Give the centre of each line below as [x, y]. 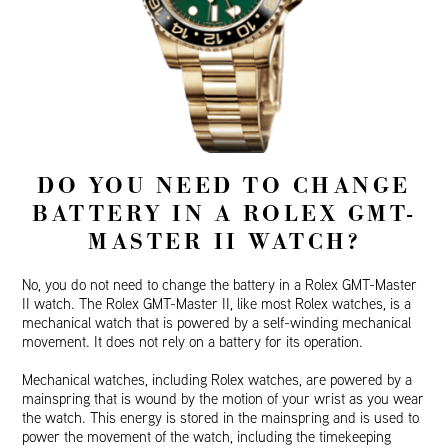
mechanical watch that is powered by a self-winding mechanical [217, 323]
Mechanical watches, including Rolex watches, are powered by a [217, 380]
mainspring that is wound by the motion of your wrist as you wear [223, 399]
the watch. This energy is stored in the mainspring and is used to [221, 418]
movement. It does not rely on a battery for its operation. [193, 342]
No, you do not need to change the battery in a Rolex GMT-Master [220, 285]
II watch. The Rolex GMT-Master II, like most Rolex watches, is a [217, 304]
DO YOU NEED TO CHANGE [224, 186]
